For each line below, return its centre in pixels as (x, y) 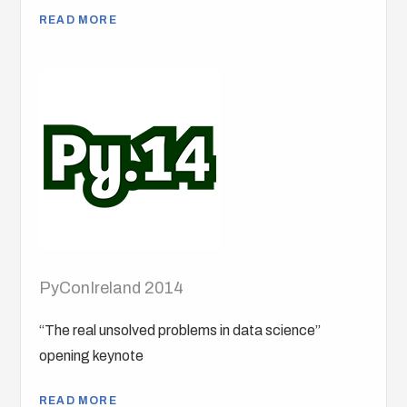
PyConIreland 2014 (112, 288)
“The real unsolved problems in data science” (180, 331)
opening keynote (92, 356)
